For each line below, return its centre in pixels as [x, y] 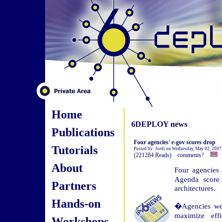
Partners [74, 186]
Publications [83, 132]
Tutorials [74, 150]
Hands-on [76, 203]
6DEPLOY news [159, 124]
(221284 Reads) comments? [171, 155]
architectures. [195, 188]
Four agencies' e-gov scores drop [174, 142]
